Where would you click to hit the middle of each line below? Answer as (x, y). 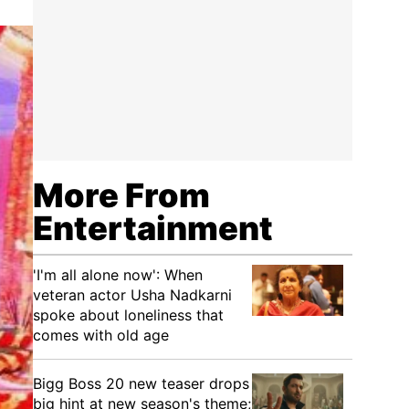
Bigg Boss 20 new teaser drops (141, 383)
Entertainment (153, 228)
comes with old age (101, 335)
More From (121, 195)
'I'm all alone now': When (118, 275)
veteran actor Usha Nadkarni (132, 295)
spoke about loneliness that (128, 315)
